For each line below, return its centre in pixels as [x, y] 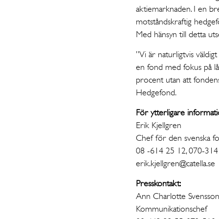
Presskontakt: [159, 183]
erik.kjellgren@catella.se [177, 163]
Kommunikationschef [172, 209]
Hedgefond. [158, 92]
